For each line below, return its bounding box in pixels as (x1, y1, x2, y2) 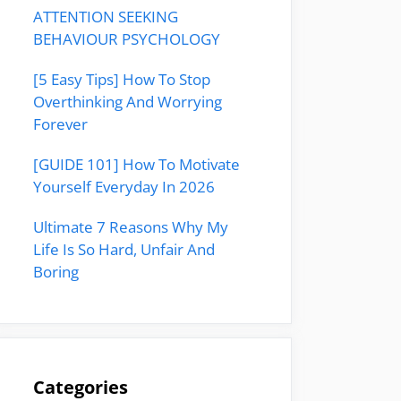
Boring (33, 261, 79, 282)
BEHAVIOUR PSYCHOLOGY (33, 29, 220, 49)
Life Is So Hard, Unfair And (33, 239, 215, 260)
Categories (33, 375, 128, 399)
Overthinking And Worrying (33, 91, 222, 112)
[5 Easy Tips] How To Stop (33, 69, 210, 90)
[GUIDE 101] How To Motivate (33, 154, 240, 175)
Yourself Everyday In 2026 (33, 176, 215, 197)
